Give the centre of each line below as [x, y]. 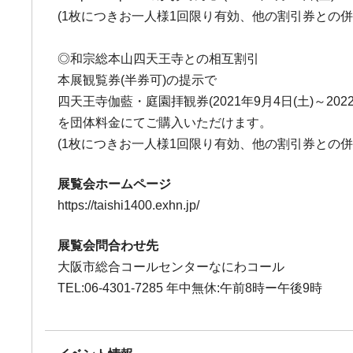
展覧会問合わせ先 [108, 245]
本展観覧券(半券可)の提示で [137, 80]
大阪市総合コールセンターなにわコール [171, 267]
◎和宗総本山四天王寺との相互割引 [159, 59]
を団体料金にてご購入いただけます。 [165, 123]
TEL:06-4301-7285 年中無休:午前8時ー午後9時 [190, 288]
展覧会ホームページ [115, 184]
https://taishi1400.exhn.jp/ [129, 205]
